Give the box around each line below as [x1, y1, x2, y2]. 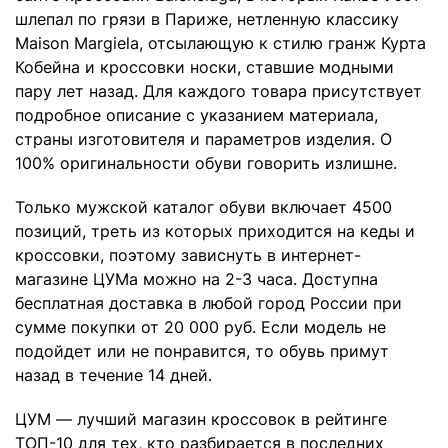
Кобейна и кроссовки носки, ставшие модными [15, 57, 394, 78]
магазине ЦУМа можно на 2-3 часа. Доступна [15, 269, 378, 290]
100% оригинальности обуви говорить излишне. [15, 153, 397, 174]
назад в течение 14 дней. [15, 365, 212, 386]
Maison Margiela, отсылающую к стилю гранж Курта [15, 33, 426, 54]
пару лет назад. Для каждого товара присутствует [15, 81, 422, 102]
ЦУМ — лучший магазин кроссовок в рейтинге [15, 409, 387, 430]
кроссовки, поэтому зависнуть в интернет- [15, 245, 361, 266]
